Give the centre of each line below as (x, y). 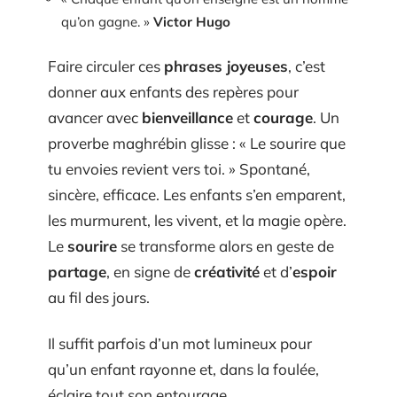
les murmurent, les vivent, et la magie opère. (197, 221)
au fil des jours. (99, 298)
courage (283, 118)
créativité (227, 272)
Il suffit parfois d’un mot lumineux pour (180, 343)
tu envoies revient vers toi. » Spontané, (179, 169)
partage (77, 272)
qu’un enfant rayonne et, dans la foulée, (183, 369)
